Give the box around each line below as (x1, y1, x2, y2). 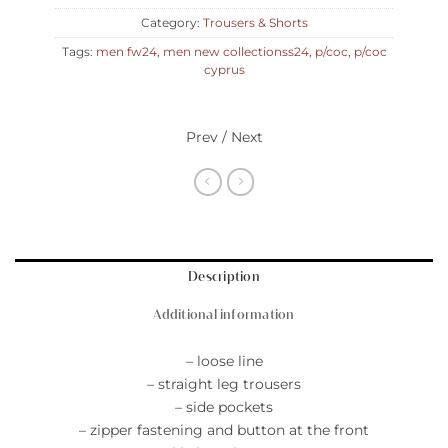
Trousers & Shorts (202, 16, 308, 31)
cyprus (203, 63, 245, 78)
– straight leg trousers (147, 374, 301, 393)
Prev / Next (185, 127, 263, 146)
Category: (140, 16, 203, 31)
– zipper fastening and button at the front (79, 420, 369, 439)
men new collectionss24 (162, 45, 309, 60)
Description (188, 272, 260, 285)
